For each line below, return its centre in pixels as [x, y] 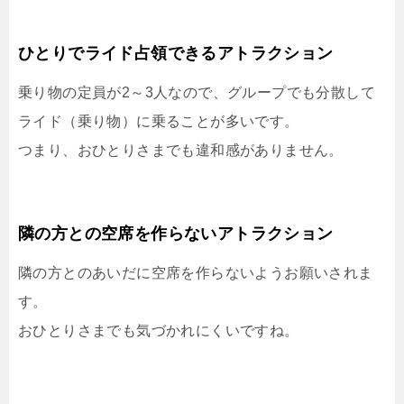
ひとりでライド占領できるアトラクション [176, 54]
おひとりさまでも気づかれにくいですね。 [159, 331]
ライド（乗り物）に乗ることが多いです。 [159, 122]
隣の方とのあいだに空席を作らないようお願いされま [196, 273]
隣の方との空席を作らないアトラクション [176, 234]
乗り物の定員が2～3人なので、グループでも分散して [197, 93]
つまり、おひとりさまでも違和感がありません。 [181, 151]
